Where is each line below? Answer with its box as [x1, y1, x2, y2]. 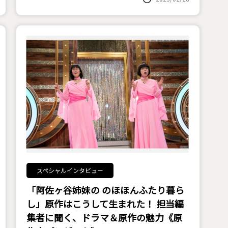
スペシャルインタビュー [36, 166, 103, 175]
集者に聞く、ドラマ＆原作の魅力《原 [26, 211, 182, 224]
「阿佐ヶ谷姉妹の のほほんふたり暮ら [26, 183, 184, 196]
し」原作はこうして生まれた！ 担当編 [26, 197, 184, 210]
